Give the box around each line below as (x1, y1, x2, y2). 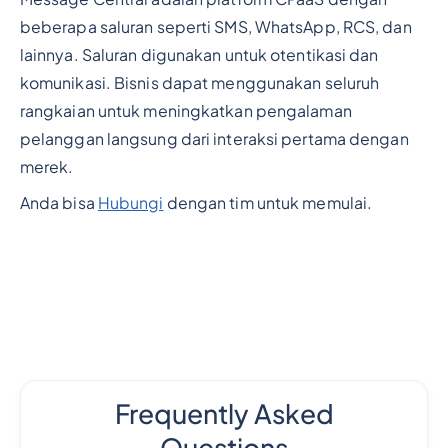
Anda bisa (19, 192, 98, 213)
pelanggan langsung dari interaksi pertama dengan (19, 128, 409, 149)
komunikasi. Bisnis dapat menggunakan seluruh (19, 72, 380, 93)
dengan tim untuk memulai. (163, 192, 373, 213)
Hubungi (97, 192, 164, 213)
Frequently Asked (114, 396, 334, 430)
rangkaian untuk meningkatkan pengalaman (19, 100, 352, 121)
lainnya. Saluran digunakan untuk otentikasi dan (19, 44, 379, 65)
